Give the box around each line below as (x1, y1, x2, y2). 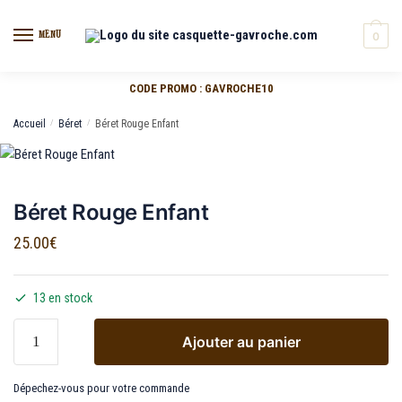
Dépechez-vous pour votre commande (13, 380, 189, 395)
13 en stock (33, 290, 92, 305)
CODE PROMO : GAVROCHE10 (128, 81, 274, 95)
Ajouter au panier (182, 332, 301, 351)
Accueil (13, 117, 46, 130)
